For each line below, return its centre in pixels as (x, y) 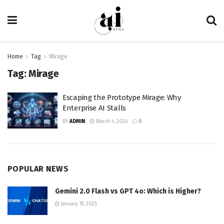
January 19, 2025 (78, 204)
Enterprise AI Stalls (94, 108)
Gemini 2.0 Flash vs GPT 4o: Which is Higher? (128, 191)
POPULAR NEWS (38, 168)
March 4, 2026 (111, 121)
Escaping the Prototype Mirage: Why (122, 97)
